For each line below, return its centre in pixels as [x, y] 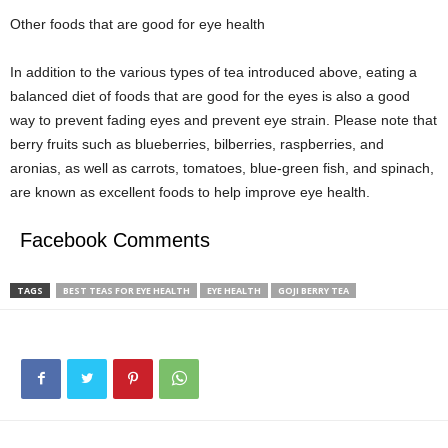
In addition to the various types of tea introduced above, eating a [213, 72]
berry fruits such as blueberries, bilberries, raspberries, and [197, 144]
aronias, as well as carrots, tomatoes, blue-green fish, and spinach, [222, 168]
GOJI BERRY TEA [313, 291]
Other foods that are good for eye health [137, 24]
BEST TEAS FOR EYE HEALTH [126, 291]
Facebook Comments [115, 240]
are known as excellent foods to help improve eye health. [190, 192]
